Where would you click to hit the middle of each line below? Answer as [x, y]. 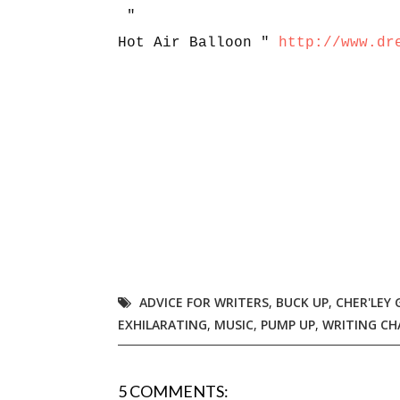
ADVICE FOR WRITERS [204, 302]
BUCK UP [302, 302]
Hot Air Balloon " [198, 43]
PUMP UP [288, 325]
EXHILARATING [162, 325]
